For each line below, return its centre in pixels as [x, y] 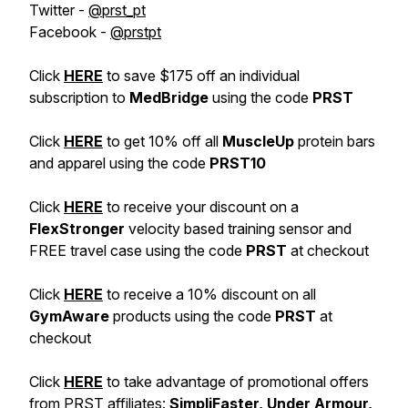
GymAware [71, 316]
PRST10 [238, 163]
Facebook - [70, 32]
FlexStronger [77, 229]
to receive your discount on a [201, 207]
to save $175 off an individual [201, 76]
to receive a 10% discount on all [211, 294]
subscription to [79, 97]
